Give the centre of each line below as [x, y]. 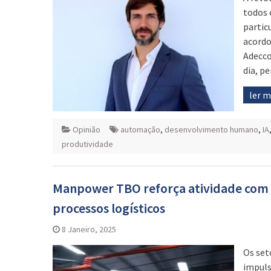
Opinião [87, 129]
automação [140, 129]
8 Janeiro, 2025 [89, 229]
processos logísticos [109, 208]
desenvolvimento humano [211, 129]
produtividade [87, 144]
